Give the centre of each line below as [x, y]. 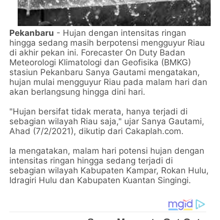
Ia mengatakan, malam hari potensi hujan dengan [107, 151]
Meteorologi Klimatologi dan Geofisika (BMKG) [100, 62]
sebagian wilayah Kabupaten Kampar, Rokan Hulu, [109, 170]
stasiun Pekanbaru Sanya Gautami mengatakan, [105, 72]
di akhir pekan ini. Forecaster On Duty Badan [97, 52]
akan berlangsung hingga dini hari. [78, 92]
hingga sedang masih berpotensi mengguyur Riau [107, 42]
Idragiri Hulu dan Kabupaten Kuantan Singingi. [100, 180]
